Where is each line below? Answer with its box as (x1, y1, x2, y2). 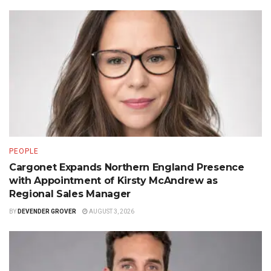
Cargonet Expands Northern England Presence (9, 162, 244, 174)
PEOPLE (9, 147, 39, 156)
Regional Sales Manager (9, 188, 131, 200)
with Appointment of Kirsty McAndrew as (9, 175, 218, 187)
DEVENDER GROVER (18, 208, 76, 215)
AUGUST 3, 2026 (88, 208, 134, 215)
